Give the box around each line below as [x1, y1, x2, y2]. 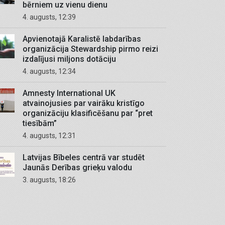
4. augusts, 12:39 [28, 13, 76, 21]
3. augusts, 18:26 [28, 176, 76, 184]
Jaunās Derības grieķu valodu [23, 163, 132, 172]
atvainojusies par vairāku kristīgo [23, 98, 145, 108]
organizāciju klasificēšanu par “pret [23, 108, 153, 118]
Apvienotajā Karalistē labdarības [23, 34, 141, 44]
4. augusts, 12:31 [28, 132, 76, 140]
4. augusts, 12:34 [28, 67, 76, 75]
